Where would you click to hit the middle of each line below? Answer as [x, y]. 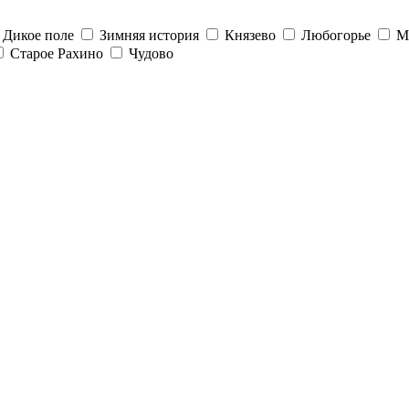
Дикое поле [38, 36]
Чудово [151, 54]
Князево [250, 36]
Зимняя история [149, 36]
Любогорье [336, 36]
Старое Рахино [57, 54]
